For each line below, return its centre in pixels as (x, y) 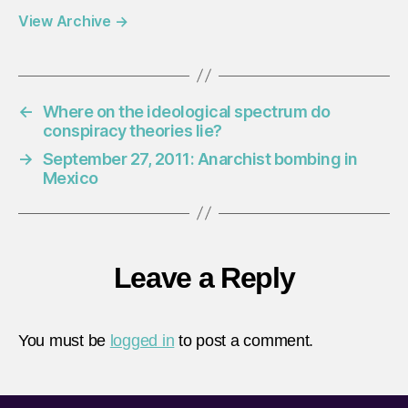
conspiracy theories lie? (132, 130)
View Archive (66, 20)
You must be (64, 340)
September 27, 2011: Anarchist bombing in (200, 158)
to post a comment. (244, 340)
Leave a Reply (204, 277)
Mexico (70, 178)
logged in (142, 340)
